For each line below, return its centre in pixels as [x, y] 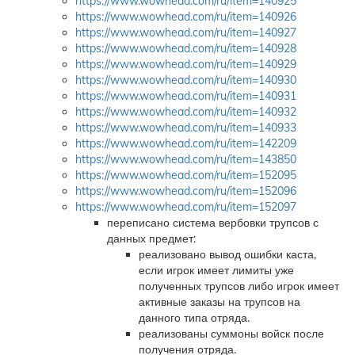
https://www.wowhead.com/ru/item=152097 [186, 207]
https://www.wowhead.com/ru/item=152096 [186, 191]
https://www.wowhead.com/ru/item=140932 [186, 112]
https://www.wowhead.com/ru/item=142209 [186, 143]
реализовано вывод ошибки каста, [227, 254]
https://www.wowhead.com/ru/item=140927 [186, 32]
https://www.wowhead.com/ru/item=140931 [186, 96]
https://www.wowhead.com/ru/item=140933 [186, 128]
